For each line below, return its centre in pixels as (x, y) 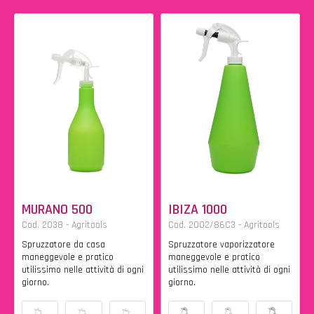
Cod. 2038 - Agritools (64, 225)
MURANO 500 (57, 209)
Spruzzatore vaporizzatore (221, 244)
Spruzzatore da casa (63, 244)
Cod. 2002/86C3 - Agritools (224, 225)
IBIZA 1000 (198, 209)
